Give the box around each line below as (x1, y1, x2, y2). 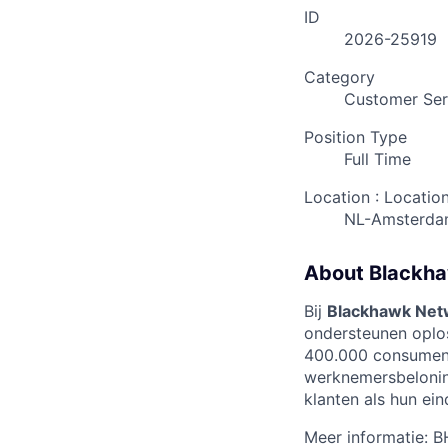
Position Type (304, 127, 407, 148)
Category (304, 67, 375, 88)
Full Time (344, 149, 411, 170)
